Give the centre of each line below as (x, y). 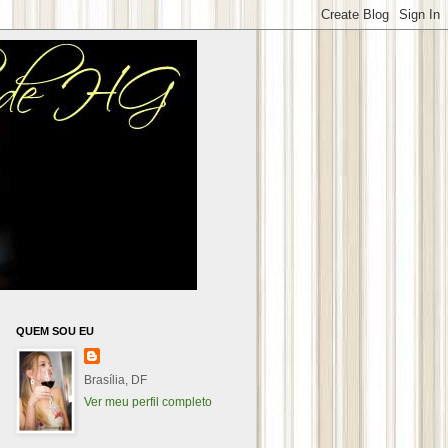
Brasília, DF (115, 380)
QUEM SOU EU (55, 331)
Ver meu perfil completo (148, 402)
